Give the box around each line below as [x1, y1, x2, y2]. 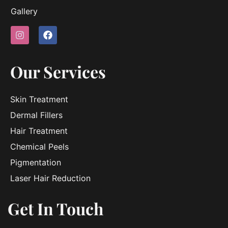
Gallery [11, 6, 38, 16]
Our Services [10, 60, 106, 82]
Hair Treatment [10, 125, 68, 136]
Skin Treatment [10, 94, 68, 104]
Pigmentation [10, 157, 61, 167]
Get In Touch [8, 197, 103, 219]
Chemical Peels [10, 141, 69, 152]
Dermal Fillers [10, 109, 63, 120]
